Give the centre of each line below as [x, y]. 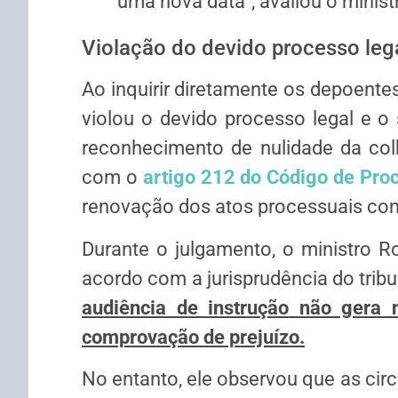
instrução [249, 307]
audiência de [145, 307]
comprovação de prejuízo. [193, 337]
